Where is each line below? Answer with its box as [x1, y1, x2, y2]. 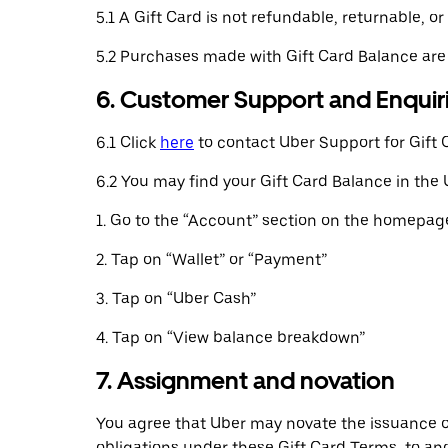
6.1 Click [96, 133, 160, 152]
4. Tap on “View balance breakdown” [96, 328, 365, 347]
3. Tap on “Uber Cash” [96, 289, 256, 308]
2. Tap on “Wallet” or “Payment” [96, 250, 327, 269]
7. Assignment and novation [96, 366, 395, 395]
